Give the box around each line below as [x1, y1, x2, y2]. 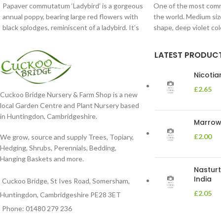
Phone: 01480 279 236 [2, 204, 72, 213]
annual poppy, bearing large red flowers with [2, 12, 138, 21]
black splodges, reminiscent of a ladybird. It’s [2, 23, 139, 32]
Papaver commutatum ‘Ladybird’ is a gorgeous [2, 1, 143, 10]
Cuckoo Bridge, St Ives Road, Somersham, [2, 176, 130, 185]
